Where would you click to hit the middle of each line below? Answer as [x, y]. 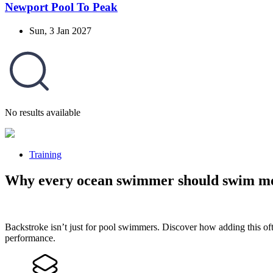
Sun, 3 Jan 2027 [60, 31]
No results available [43, 113]
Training [45, 155]
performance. [30, 238]
